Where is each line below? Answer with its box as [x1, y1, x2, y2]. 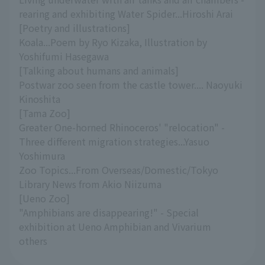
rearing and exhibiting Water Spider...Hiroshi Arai [19, 7, 233, 21]
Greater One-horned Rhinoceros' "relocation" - [19, 120, 225, 135]
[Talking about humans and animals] [19, 63, 179, 78]
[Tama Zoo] [19, 106, 70, 121]
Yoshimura [19, 148, 65, 163]
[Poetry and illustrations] [19, 21, 130, 35]
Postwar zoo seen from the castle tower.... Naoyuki [19, 77, 243, 92]
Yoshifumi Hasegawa [19, 49, 109, 64]
